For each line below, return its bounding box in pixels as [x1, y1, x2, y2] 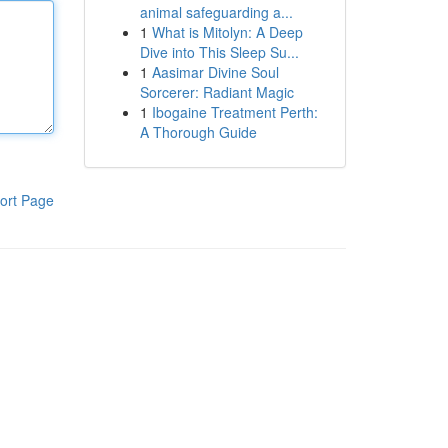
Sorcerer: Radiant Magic [139, 82, 294, 102]
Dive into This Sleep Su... [139, 42, 299, 62]
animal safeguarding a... [139, 2, 293, 22]
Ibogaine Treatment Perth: [151, 102, 318, 122]
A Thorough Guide [139, 122, 257, 142]
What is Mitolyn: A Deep [151, 22, 303, 42]
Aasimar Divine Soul [151, 62, 279, 82]
